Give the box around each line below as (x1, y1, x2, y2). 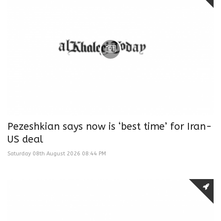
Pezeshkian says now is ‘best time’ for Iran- (7, 120, 212, 132)
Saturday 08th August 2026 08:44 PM (7, 150, 106, 157)
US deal (7, 133, 43, 145)
